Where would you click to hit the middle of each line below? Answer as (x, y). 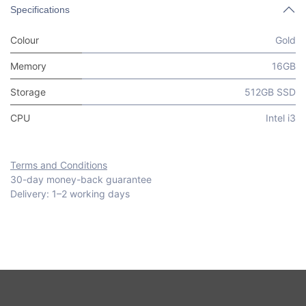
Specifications (40, 10)
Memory (28, 66)
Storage (28, 92)
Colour (25, 40)
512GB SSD (270, 92)
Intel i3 (281, 118)
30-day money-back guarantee (81, 180)
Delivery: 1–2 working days (70, 194)
